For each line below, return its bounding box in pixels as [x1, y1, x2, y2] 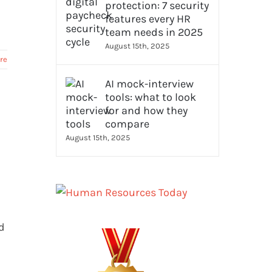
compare [104, 117, 149, 131]
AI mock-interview [104, 77, 194, 90]
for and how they [104, 104, 188, 117]
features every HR [104, 12, 191, 25]
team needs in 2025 [104, 25, 203, 39]
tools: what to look [104, 90, 196, 104]
